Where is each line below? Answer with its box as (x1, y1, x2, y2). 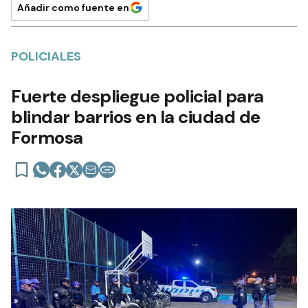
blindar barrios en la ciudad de (11, 105, 261, 129)
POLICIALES (11, 48, 81, 65)
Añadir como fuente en (17, 1, 129, 14)
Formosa (11, 126, 83, 150)
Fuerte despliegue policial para (11, 85, 264, 109)
